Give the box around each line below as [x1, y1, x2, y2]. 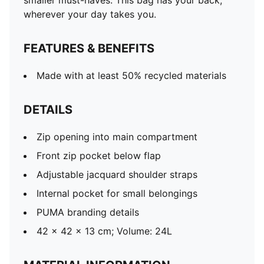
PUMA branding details [37, 206, 139, 218]
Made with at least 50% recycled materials [37, 70, 226, 81]
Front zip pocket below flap [37, 150, 161, 161]
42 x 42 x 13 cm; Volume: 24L [37, 225, 172, 237]
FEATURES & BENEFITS [24, 41, 154, 55]
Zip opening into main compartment [37, 131, 197, 143]
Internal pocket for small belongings [37, 187, 197, 199]
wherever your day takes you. [24, 8, 156, 20]
